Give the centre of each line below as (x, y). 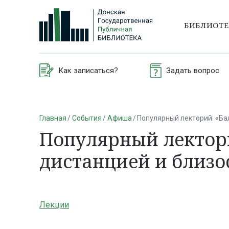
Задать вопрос (192, 70)
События (87, 118)
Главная (53, 118)
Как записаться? (88, 70)
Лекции (54, 205)
